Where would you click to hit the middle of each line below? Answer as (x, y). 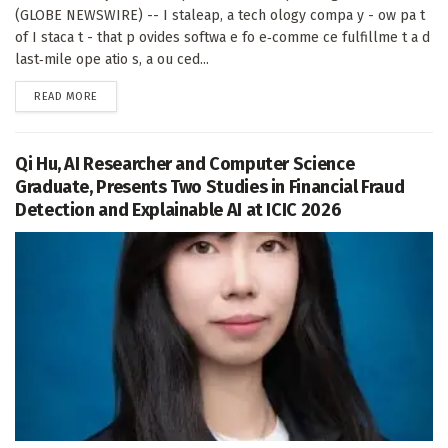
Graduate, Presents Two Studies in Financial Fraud (210, 186)
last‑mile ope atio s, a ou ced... (112, 59)
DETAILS (117, 95)
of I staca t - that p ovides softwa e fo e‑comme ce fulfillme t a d (222, 37)
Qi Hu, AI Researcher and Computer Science (185, 163)
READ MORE (66, 96)
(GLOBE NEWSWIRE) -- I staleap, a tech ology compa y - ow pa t (220, 15)
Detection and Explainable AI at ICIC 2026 (178, 209)
